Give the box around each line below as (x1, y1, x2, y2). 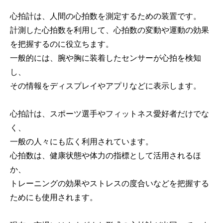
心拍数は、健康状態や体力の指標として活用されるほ (10, 151, 201, 160)
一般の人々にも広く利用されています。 (10, 137, 153, 146)
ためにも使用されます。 (10, 193, 98, 202)
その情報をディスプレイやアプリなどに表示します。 (10, 82, 201, 90)
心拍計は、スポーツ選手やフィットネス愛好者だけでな (10, 110, 209, 118)
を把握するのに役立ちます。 (10, 40, 113, 48)
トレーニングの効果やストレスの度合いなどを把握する (10, 179, 209, 188)
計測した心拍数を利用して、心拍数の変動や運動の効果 (10, 26, 209, 34)
